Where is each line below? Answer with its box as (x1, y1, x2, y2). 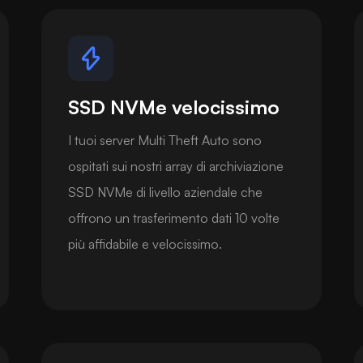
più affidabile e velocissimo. (68, 235, 223, 252)
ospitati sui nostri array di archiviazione (68, 157, 284, 174)
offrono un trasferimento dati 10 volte (68, 209, 280, 226)
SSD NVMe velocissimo (68, 94, 280, 119)
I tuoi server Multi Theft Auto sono (68, 131, 263, 148)
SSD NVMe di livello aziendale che (68, 183, 263, 200)
